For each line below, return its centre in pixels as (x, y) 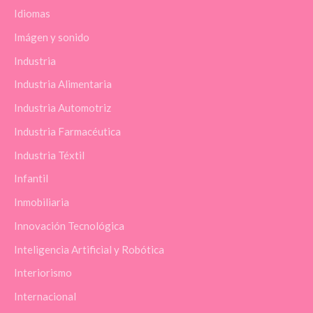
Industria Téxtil (49, 155)
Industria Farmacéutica (67, 131)
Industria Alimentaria (63, 84)
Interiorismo (43, 273)
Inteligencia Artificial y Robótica (89, 249)
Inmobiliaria (42, 202)
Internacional (45, 297)
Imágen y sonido (52, 37)
